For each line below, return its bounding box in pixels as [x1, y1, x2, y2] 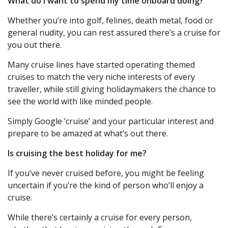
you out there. [8, 39, 62, 51]
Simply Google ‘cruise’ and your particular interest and [8, 116, 214, 127]
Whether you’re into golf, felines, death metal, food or [8, 15, 213, 26]
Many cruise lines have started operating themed [8, 59, 195, 71]
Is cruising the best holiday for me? [8, 148, 147, 159]
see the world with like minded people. [8, 96, 157, 107]
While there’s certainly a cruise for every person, [8, 212, 192, 223]
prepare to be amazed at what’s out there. [8, 128, 172, 139]
